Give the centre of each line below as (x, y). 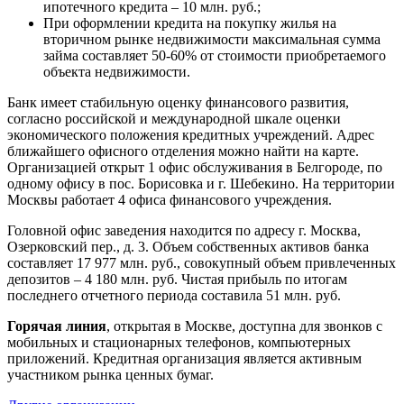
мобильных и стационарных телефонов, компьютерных (179, 343)
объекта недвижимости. (117, 72)
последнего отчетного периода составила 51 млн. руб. (174, 296)
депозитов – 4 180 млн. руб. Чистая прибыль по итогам (177, 280)
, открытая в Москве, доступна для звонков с (244, 326)
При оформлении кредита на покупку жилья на (190, 23)
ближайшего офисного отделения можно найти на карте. (183, 151)
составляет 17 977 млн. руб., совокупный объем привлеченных (202, 263)
